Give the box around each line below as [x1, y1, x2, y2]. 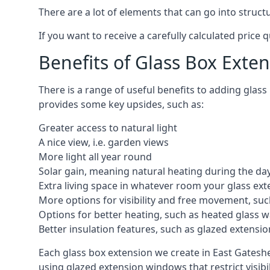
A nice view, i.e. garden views [39, 136, 169, 149]
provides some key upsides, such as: [39, 98, 204, 111]
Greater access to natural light [39, 121, 177, 135]
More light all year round [39, 150, 152, 164]
